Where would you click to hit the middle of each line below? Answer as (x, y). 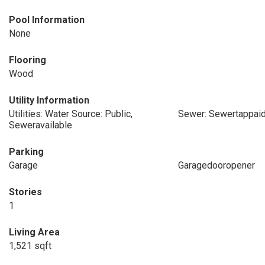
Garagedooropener (216, 165)
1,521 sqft (30, 246)
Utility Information (49, 100)
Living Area (34, 232)
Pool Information (47, 20)
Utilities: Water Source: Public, (71, 114)
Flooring (28, 60)
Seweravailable (41, 125)
